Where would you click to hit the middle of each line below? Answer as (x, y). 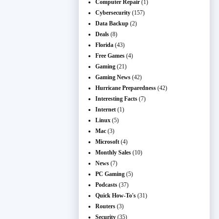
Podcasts (106, 185)
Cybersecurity (113, 13)
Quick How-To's (116, 196)
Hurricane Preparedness (126, 88)
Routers (105, 206)
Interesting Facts (116, 99)
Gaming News (113, 77)
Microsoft (107, 142)
